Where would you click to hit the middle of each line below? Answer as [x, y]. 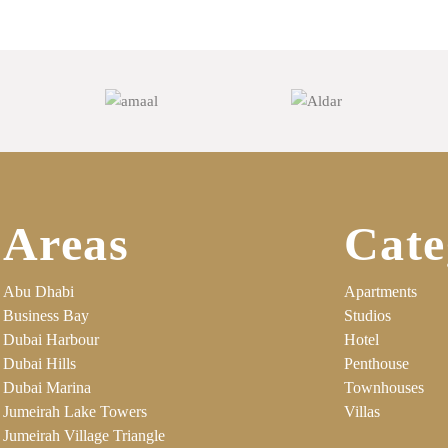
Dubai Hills [39, 363]
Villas [361, 411]
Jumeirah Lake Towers [75, 411]
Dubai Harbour [51, 339]
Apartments [380, 291]
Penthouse [376, 363]
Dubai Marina [47, 387]
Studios [367, 315]
